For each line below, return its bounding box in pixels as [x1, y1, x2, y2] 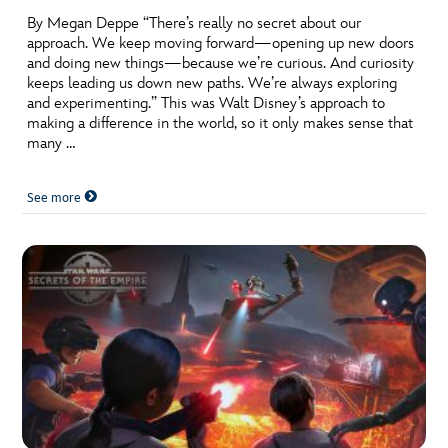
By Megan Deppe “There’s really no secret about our [27, 14, 362, 34]
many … [27, 134, 76, 154]
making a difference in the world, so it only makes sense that [27, 114, 414, 134]
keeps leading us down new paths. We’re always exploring [27, 74, 398, 94]
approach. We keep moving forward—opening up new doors [27, 34, 415, 54]
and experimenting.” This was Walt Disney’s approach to [27, 94, 386, 114]
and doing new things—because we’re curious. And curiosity [27, 54, 415, 74]
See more [27, 190, 85, 207]
